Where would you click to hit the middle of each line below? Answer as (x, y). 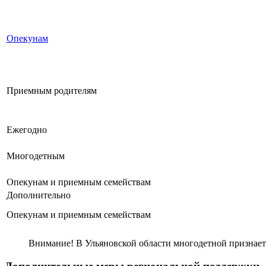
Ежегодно (27, 130)
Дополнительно (39, 195)
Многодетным (36, 156)
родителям (74, 91)
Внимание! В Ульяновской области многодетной (129, 243)
